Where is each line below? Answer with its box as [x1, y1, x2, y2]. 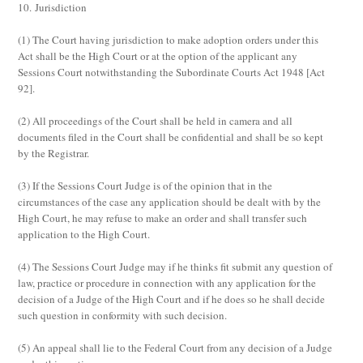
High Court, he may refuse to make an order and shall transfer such [18, 211, 308, 225]
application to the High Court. [18, 227, 151, 241]
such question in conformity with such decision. [18, 308, 228, 322]
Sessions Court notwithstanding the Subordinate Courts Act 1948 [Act [18, 65, 326, 79]
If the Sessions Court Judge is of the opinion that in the [32, 178, 273, 193]
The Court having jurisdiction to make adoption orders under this [32, 32, 319, 47]
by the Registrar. [18, 146, 90, 160]
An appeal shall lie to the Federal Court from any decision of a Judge [32, 340, 333, 355]
